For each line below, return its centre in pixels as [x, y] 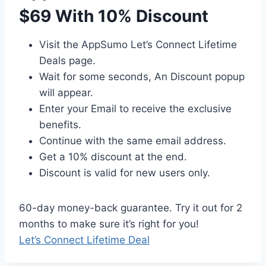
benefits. [60, 125]
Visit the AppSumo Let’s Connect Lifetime [138, 45]
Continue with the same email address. [133, 141]
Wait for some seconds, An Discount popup [142, 77]
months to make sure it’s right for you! [109, 224]
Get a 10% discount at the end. [113, 157]
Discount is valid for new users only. [125, 173]
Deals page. [67, 61]
